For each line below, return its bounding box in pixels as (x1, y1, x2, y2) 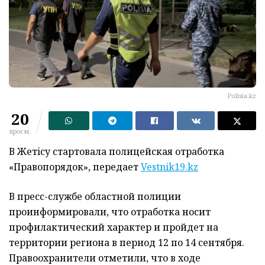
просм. (9, 127, 31, 136)
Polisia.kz (227, 91, 256, 101)
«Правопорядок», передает (9, 160, 141, 174)
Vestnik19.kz (141, 160, 198, 174)
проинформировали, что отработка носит (9, 205, 211, 219)
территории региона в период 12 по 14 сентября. (9, 236, 244, 250)
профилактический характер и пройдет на (9, 221, 218, 234)
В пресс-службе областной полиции (9, 190, 181, 203)
